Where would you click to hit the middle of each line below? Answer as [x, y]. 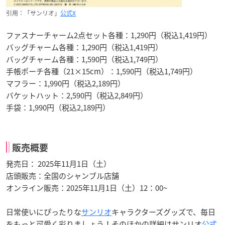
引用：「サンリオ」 [33, 13]
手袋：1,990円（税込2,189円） [58, 107]
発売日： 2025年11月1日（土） [59, 164]
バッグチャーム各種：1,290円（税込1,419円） [84, 47]
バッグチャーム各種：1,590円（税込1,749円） [84, 59]
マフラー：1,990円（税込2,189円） [66, 83]
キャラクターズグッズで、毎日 [163, 212]
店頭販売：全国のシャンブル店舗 [63, 176]
